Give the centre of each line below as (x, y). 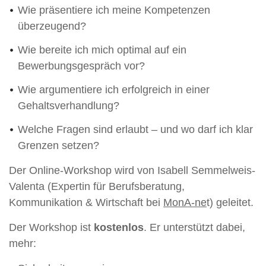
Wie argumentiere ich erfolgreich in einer (114, 89)
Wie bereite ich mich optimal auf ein (102, 50)
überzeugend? (52, 26)
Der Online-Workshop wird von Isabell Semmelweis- (132, 170)
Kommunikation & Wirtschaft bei (86, 202)
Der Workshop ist (51, 227)
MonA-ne (185, 202)
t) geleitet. (230, 202)
